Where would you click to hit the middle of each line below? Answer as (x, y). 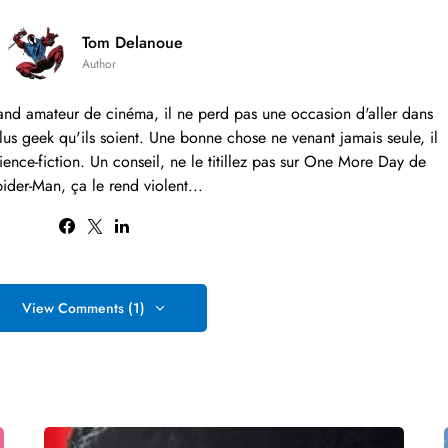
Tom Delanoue (132, 42)
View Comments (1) (83, 307)
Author (98, 63)
